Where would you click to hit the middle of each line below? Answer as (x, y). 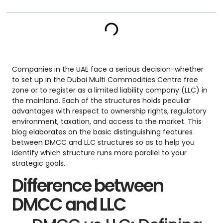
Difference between (88, 186)
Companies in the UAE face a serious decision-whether (108, 69)
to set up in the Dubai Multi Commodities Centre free (105, 80)
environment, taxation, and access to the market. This (107, 122)
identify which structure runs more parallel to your (99, 153)
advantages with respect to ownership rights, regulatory (109, 111)
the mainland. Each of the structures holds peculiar (101, 101)
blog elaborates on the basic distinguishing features (102, 132)
